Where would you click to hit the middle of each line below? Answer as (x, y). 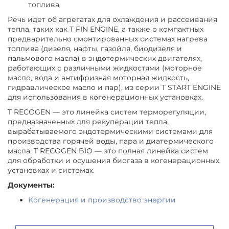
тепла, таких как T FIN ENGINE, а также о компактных (106, 29)
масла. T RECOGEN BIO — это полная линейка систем (108, 151)
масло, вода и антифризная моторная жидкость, (98, 77)
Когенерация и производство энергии (102, 200)
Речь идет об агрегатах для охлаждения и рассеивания (112, 19)
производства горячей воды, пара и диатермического (111, 141)
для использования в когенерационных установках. (105, 97)
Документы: (31, 185)
